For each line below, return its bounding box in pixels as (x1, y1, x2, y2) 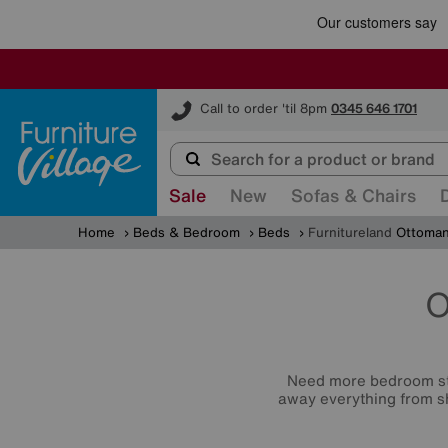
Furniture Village (157, 88, 260, 107)
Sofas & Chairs (291, 182, 416, 208)
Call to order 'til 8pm (200, 99, 327, 119)
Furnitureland (304, 223, 396, 242)
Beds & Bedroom (133, 223, 240, 242)
